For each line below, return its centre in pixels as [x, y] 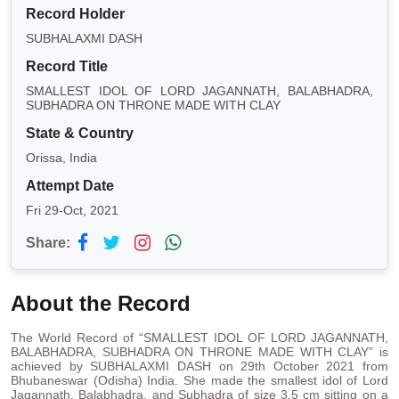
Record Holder [75, 14]
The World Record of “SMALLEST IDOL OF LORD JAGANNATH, [199, 338]
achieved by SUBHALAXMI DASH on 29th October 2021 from [199, 366]
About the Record [101, 304]
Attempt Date [70, 186]
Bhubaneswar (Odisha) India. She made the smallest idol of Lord [199, 381]
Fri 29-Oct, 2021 [72, 211]
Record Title [67, 67]
